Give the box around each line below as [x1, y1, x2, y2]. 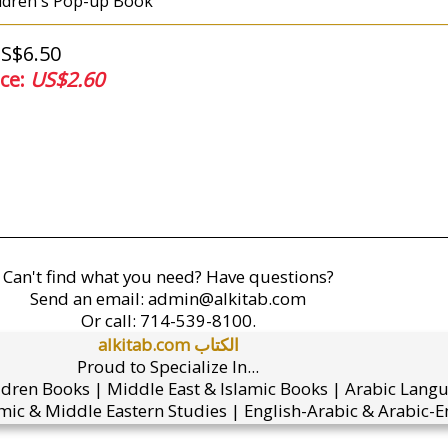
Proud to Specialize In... [77, 355, 259, 378]
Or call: [80, 309, 140, 332]
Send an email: [30, 287, 148, 310]
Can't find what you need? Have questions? [2, 265, 334, 288]
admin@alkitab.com [148, 287, 306, 310]
